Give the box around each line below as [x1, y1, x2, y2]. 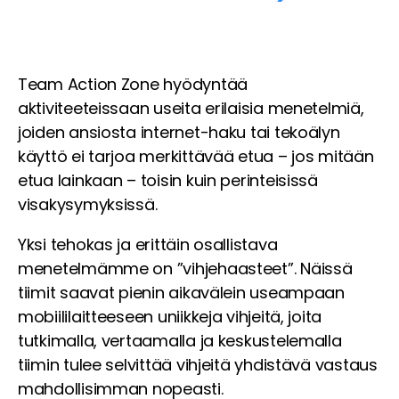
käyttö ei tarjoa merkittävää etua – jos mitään [18, 145, 374, 168]
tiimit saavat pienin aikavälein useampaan [18, 281, 345, 305]
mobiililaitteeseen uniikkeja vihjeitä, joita [18, 305, 322, 329]
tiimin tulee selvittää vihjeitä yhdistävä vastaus [18, 354, 378, 377]
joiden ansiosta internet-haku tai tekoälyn [18, 121, 340, 144]
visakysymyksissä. [18, 193, 158, 216]
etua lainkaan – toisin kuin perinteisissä [18, 169, 318, 192]
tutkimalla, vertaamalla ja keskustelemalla [18, 330, 342, 353]
